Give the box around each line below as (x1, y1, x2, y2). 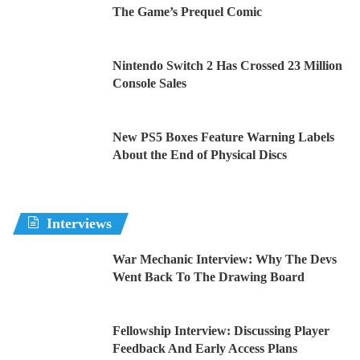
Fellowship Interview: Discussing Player (112, 324, 329, 338)
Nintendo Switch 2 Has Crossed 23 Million (112, 59, 342, 73)
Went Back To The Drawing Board (112, 270, 305, 284)
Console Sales (112, 76, 186, 91)
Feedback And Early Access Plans (112, 342, 297, 356)
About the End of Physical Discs (112, 148, 287, 162)
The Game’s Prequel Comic (112, 5, 262, 19)
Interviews (47, 215, 112, 232)
